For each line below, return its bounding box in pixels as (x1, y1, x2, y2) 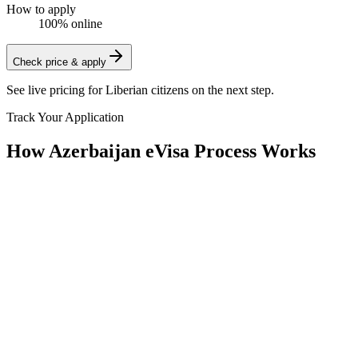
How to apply (6, 2, 76, 16)
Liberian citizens (105, 82, 189, 97)
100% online (38, 16, 102, 30)
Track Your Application (6, 109, 124, 124)
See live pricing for (6, 82, 105, 97)
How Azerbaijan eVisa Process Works (6, 140, 316, 161)
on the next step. (189, 82, 274, 97)
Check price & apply (13, 55, 106, 68)
